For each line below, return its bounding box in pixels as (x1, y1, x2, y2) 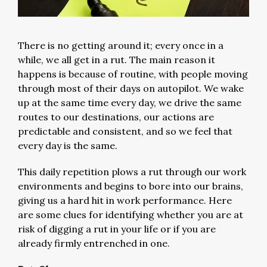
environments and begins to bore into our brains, (18, 180, 243, 192)
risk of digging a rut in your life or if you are (18, 223, 216, 235)
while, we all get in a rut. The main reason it (18, 54, 215, 66)
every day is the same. (18, 139, 120, 151)
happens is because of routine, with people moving (18, 68, 248, 80)
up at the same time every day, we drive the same (18, 97, 241, 108)
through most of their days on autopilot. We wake (18, 82, 244, 94)
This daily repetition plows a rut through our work (18, 166, 246, 178)
